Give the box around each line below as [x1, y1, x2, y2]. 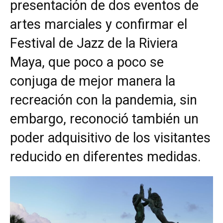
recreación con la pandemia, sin [10, 92, 197, 109]
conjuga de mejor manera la [10, 73, 175, 90]
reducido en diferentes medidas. [10, 149, 201, 165]
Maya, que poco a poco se [10, 54, 164, 71]
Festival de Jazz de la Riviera [10, 35, 178, 52]
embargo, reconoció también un [10, 111, 199, 127]
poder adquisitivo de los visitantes [10, 130, 211, 146]
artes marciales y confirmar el [10, 16, 187, 33]
